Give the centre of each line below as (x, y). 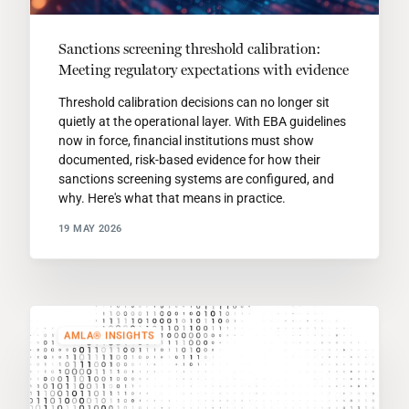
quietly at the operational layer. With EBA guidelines (202, 122)
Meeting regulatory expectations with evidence (203, 70)
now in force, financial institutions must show (186, 141)
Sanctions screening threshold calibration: (189, 49)
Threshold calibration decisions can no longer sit (194, 103)
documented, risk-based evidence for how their (189, 160)
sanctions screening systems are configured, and (196, 179)
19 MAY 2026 (90, 228)
